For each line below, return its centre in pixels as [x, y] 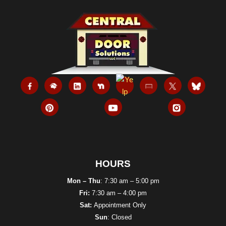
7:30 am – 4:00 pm [119, 193]
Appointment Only [120, 205]
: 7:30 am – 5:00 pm [130, 181]
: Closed [119, 217]
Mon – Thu [83, 181]
